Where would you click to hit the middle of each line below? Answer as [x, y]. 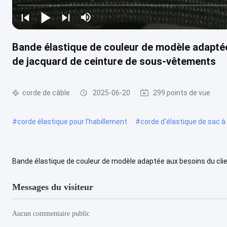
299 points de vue [182, 93]
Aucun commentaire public [51, 213]
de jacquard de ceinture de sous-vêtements [114, 61]
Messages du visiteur [53, 187]
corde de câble [46, 92]
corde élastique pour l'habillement [72, 121]
